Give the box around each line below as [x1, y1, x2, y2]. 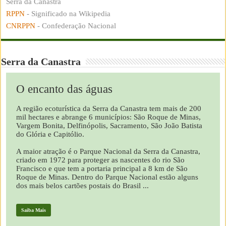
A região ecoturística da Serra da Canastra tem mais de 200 [16, 104, 202, 112]
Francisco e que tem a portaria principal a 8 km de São [16, 164, 188, 173]
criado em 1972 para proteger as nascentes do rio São [16, 155, 185, 164]
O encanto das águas [16, 82, 113, 95]
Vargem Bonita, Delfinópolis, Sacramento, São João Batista [16, 121, 203, 130]
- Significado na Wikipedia [25, 9, 111, 18]
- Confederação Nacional [35, 21, 117, 30]
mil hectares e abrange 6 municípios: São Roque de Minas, [16, 112, 201, 121]
